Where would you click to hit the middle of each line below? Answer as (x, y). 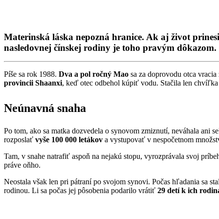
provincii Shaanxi (33, 83)
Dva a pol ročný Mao (94, 74)
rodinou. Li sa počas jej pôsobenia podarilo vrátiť (81, 190)
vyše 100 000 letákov (69, 139)
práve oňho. (24, 165)
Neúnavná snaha (45, 108)
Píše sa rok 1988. (31, 74)
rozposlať (20, 139)
